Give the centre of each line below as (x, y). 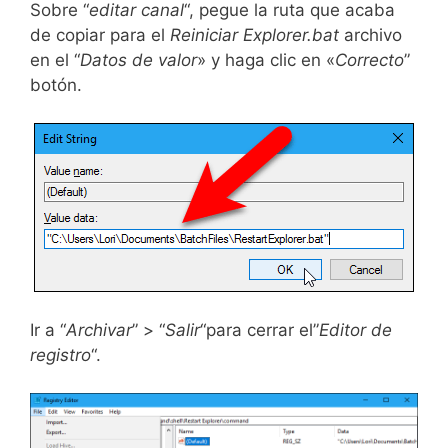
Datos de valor (138, 59)
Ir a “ (48, 329)
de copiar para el (100, 34)
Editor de (355, 329)
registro (60, 354)
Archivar (99, 329)
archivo (370, 34)
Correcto (369, 59)
